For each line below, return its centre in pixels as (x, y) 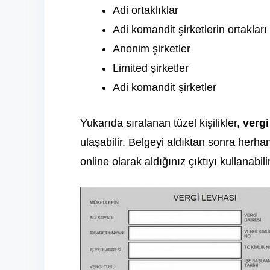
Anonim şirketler (152, 49)
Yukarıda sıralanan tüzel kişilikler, (162, 123)
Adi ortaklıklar (146, 11)
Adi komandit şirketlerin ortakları (190, 30)
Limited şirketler (151, 68)
